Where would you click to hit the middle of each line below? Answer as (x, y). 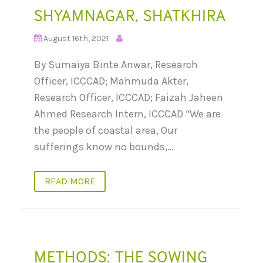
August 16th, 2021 (76, 39)
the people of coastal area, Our (106, 131)
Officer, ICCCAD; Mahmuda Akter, (111, 81)
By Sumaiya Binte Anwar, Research (116, 65)
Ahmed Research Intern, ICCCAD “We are (127, 114)
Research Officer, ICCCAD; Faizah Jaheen (129, 98)
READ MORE (70, 181)
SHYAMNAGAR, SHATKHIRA (130, 15)
